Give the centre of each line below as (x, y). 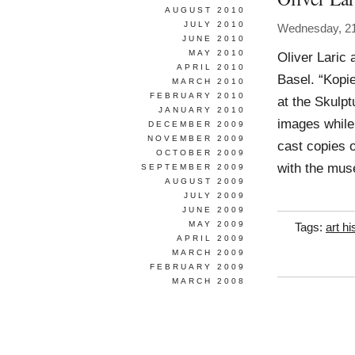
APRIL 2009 (211, 238)
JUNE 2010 (214, 38)
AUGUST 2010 (205, 10)
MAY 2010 (217, 53)
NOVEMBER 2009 (197, 138)
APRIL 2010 (211, 67)
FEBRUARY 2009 (198, 267)
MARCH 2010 (209, 81)
